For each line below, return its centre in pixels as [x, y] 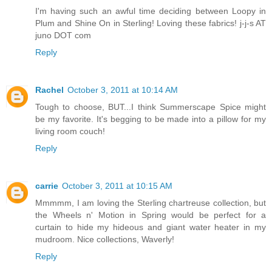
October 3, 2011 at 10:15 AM [117, 186]
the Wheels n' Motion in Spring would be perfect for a [151, 215]
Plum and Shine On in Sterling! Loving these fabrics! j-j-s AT [151, 23]
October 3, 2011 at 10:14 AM [123, 90]
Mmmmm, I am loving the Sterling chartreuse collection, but [151, 203]
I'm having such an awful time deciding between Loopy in [151, 11]
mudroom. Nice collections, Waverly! [105, 240]
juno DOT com [63, 36]
